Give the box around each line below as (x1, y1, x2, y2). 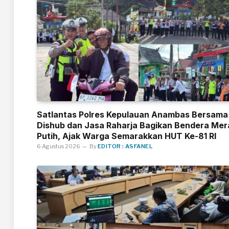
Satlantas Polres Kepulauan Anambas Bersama (37, 109, 228, 120)
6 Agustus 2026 (37, 143, 80, 150)
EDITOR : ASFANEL (98, 143, 153, 150)
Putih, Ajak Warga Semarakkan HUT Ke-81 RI (37, 131, 216, 142)
